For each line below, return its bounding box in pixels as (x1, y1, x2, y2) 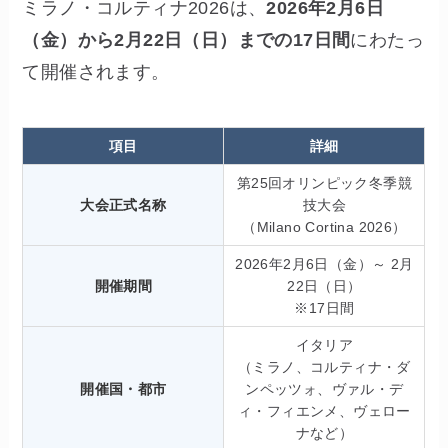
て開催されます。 (22, 61, 170, 82)
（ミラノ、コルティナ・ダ (237, 359, 411, 376)
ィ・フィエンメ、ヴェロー (237, 403, 411, 420)
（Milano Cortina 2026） (242, 219, 407, 236)
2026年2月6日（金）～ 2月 (235, 256, 414, 273)
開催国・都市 (80, 381, 167, 398)
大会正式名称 (80, 197, 167, 214)
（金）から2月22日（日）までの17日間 (22, 29, 351, 50)
